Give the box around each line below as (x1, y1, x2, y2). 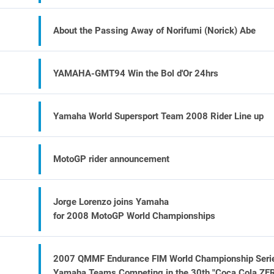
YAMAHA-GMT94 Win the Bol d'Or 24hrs (53, 68, 219, 79)
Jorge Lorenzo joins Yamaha (53, 196, 169, 207)
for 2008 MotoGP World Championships (53, 210, 216, 221)
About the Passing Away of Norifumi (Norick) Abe (53, 25, 256, 36)
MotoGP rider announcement (53, 154, 170, 165)
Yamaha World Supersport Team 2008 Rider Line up (53, 111, 264, 122)
